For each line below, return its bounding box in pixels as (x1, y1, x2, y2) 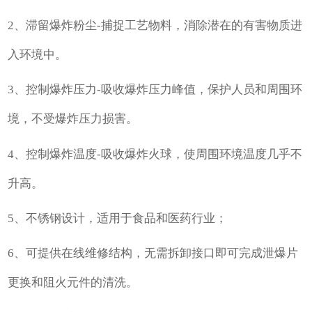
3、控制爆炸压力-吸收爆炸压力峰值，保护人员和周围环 (8, 83, 303, 97)
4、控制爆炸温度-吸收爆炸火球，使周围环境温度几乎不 (8, 147, 303, 161)
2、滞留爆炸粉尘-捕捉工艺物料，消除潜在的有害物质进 (8, 18, 303, 32)
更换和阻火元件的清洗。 (8, 276, 139, 290)
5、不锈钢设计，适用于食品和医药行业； (8, 211, 228, 225)
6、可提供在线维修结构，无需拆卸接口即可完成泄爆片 (8, 247, 299, 260)
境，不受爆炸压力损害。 (8, 112, 139, 126)
